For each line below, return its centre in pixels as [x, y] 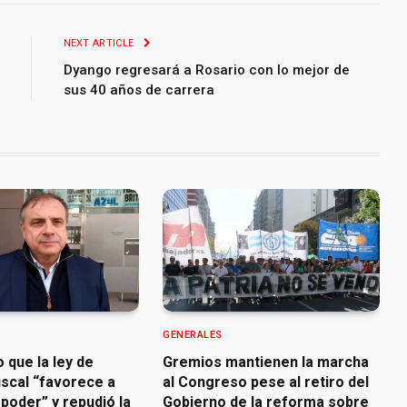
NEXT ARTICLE [100, 44]
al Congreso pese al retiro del [266, 382]
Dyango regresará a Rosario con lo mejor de [206, 70]
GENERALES [193, 334]
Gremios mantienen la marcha [266, 362]
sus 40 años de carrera [139, 90]
